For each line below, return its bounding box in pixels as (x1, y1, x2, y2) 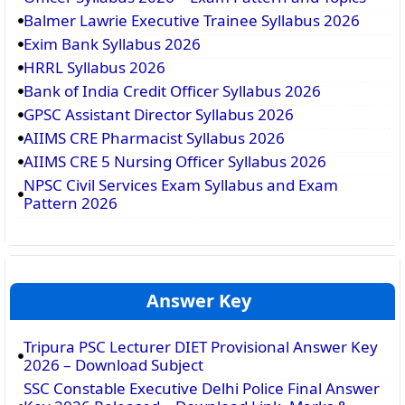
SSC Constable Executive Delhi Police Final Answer (24, 377, 380, 399)
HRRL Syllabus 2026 (24, 56, 165, 78)
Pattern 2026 (24, 192, 118, 213)
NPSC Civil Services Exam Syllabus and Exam (24, 174, 338, 195)
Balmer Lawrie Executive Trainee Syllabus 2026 (24, 9, 360, 31)
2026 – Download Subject (24, 353, 203, 375)
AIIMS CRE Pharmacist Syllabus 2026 (24, 127, 285, 148)
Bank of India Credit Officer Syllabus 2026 (24, 80, 321, 101)
